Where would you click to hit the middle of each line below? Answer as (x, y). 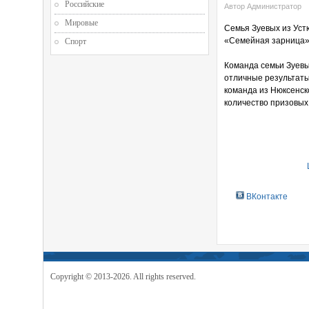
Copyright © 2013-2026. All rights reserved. (123, 277)
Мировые (81, 23)
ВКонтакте (266, 196)
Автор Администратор (263, 6)
